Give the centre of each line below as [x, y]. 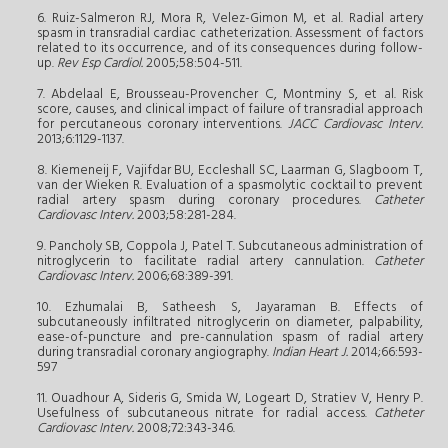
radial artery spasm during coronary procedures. [205, 200]
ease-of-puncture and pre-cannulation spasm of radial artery [230, 337]
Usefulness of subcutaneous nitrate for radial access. [205, 413]
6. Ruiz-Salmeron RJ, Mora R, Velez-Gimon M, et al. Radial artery [230, 18]
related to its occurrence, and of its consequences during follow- [230, 48]
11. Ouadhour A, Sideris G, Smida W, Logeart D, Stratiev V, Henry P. [230, 398]
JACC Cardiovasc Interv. [356, 124]
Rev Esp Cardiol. [100, 63]
